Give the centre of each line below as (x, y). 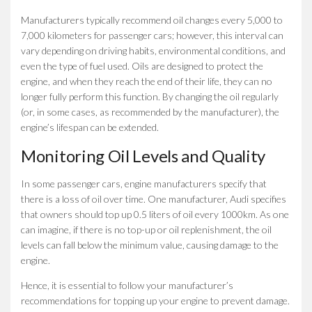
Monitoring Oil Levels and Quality (143, 155)
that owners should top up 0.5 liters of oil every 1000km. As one (155, 214)
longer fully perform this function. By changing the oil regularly (150, 96)
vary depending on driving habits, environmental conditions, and (153, 50)
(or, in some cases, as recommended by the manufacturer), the (150, 111)
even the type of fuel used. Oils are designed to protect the (142, 65)
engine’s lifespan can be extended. (90, 127)
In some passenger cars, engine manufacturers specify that (144, 183)
